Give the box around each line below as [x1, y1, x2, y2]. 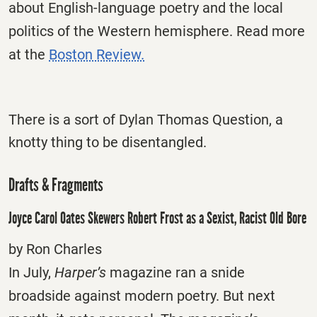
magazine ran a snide [106, 263, 245, 281]
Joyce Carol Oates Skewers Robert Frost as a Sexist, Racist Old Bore [8, 207, 306, 228]
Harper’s [54, 263, 106, 281]
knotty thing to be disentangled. [8, 134, 207, 151]
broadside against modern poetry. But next [8, 287, 275, 304]
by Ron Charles [8, 240, 105, 258]
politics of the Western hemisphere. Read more [8, 22, 305, 40]
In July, [8, 263, 54, 281]
